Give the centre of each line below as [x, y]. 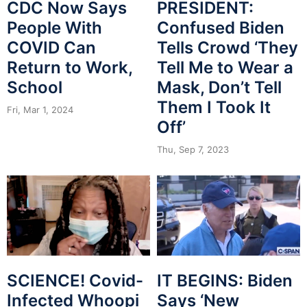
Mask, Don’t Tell [219, 87]
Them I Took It [214, 107]
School [35, 87]
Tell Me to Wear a [225, 67]
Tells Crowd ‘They [228, 47]
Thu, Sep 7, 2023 [193, 149]
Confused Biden [221, 27]
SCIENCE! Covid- [75, 281]
